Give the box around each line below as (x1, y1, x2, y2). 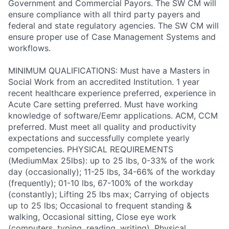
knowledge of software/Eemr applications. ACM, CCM (8, 110, 218, 121)
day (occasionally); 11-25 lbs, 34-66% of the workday (8, 167, 215, 177)
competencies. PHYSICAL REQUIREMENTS (8, 144, 173, 155)
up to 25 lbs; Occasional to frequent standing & (8, 200, 192, 211)
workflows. (8, 43, 51, 54)
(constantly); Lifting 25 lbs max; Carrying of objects (8, 189, 209, 200)
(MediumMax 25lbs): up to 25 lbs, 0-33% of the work (8, 155, 215, 166)
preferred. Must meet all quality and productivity (8, 122, 196, 132)
